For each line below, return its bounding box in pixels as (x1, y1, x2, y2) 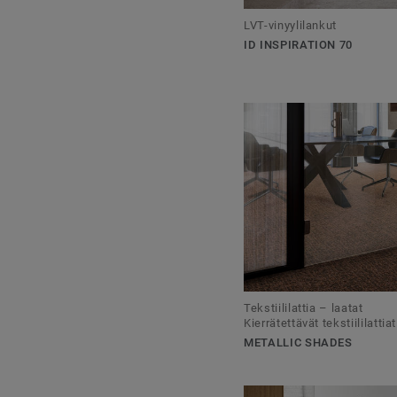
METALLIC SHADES (244, 336, 353, 350)
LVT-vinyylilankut (244, 18, 338, 32)
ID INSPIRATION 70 (244, 37, 354, 51)
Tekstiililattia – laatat (244, 301, 363, 315)
